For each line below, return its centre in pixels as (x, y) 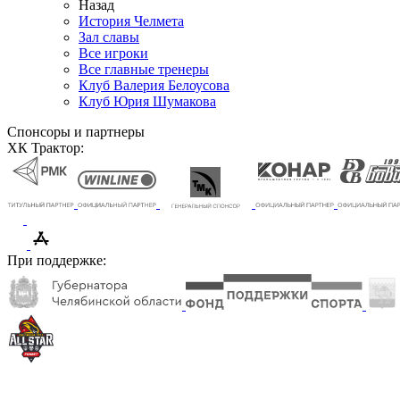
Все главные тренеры (144, 69)
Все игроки (113, 53)
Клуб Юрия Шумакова (147, 101)
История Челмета (131, 21)
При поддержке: (57, 260)
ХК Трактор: (46, 148)
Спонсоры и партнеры (76, 132)
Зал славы (109, 37)
